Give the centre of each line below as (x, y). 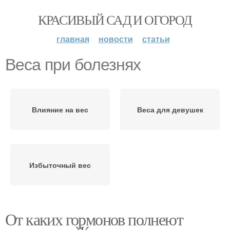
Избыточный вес (60, 165)
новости (116, 39)
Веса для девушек (170, 109)
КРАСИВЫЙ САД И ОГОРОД (115, 20)
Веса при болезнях (73, 65)
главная (73, 39)
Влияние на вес (60, 109)
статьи (156, 39)
